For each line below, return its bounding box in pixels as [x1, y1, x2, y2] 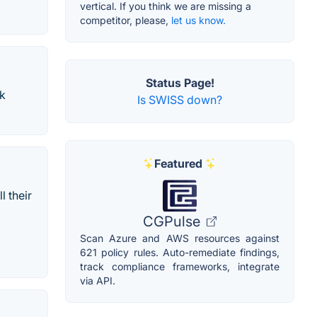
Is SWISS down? [137, 93, 222, 108]
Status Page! [145, 76, 214, 91]
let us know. [171, 14, 226, 27]
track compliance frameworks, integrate [80, 260, 279, 273]
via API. [80, 275, 115, 287]
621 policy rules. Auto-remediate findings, [80, 246, 279, 259]
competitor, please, [80, 14, 171, 27]
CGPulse [143, 213, 204, 231]
